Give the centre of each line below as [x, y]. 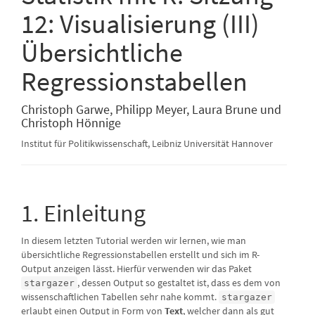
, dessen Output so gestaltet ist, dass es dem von [179, 282]
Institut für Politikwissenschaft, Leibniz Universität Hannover [147, 143]
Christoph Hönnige [71, 122]
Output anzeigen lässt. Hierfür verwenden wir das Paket [136, 268]
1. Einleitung [83, 213]
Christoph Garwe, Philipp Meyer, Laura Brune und [151, 109]
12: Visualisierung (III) [140, 23]
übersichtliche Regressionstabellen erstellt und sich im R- [140, 254]
